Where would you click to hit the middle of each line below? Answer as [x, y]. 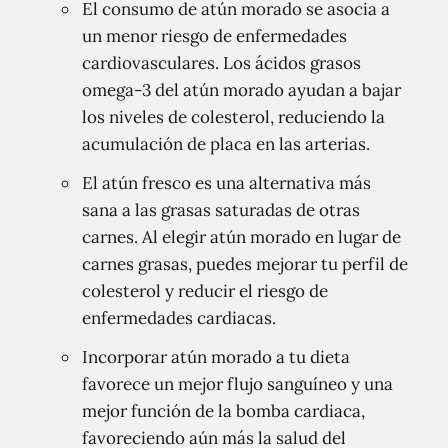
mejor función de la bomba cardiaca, [223, 411]
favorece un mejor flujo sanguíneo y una [237, 384]
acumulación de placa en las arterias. [226, 144]
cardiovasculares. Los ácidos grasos [221, 63]
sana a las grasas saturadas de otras [221, 210]
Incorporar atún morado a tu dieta [216, 357]
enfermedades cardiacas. [179, 318]
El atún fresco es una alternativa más [226, 183]
